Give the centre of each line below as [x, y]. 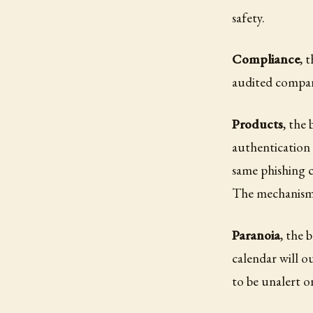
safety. [248, 17]
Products [257, 124]
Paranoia [256, 235]
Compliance [266, 59]
